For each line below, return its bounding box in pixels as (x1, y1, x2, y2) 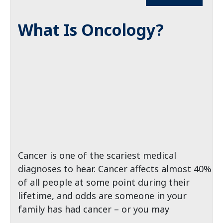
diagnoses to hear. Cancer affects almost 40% (18, 163, 212, 175)
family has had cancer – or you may (18, 203, 169, 215)
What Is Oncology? (18, 19, 164, 40)
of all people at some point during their (18, 176, 190, 188)
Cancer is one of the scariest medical (18, 149, 176, 161)
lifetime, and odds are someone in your (18, 190, 187, 202)
